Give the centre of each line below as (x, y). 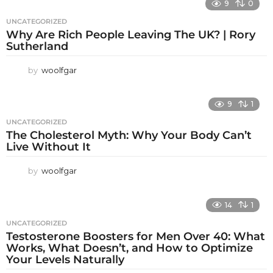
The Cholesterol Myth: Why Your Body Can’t (129, 136)
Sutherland (37, 46)
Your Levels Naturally (65, 259)
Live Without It (48, 147)
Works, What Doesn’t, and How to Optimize (129, 248)
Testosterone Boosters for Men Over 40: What (136, 236)
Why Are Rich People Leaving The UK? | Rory (131, 34)
